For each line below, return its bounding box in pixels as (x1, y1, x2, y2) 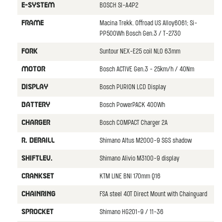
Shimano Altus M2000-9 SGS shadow (99, 137, 192, 145)
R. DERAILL (21, 137, 55, 144)
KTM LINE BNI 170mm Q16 (99, 172, 161, 180)
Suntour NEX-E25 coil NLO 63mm (99, 48, 180, 55)
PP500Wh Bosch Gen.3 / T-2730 (99, 30, 181, 38)
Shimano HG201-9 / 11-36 (99, 208, 164, 216)
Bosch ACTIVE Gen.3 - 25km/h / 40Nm (99, 65, 194, 73)
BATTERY (21, 102, 50, 108)
